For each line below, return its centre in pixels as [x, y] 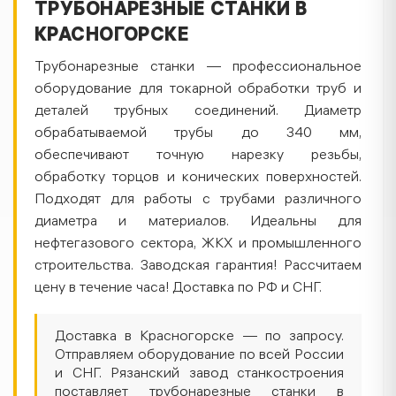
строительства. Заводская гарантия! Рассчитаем [198, 267]
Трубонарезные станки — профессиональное [198, 68]
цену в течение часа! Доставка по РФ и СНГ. [178, 289]
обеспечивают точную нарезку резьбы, [198, 156]
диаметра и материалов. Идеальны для [198, 222]
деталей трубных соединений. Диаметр [198, 112]
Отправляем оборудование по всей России [199, 356]
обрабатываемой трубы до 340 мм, [198, 134]
